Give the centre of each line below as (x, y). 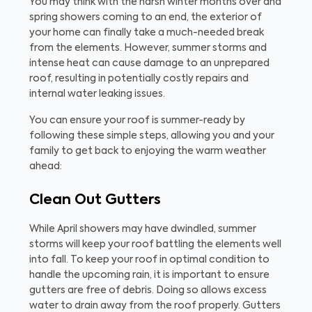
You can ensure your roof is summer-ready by (137, 120)
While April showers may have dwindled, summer (143, 229)
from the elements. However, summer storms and (148, 48)
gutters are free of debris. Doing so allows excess (148, 290)
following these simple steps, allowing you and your (152, 136)
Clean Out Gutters (95, 201)
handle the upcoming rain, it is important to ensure (149, 275)
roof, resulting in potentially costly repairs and (139, 79)
